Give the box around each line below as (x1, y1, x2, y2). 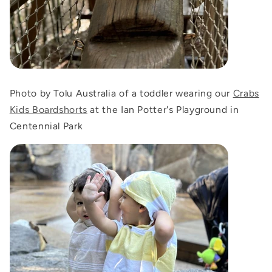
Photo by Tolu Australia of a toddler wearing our (9, 87, 233, 100)
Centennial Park (9, 120, 83, 132)
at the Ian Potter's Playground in (87, 104, 239, 116)
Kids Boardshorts (9, 104, 87, 116)
